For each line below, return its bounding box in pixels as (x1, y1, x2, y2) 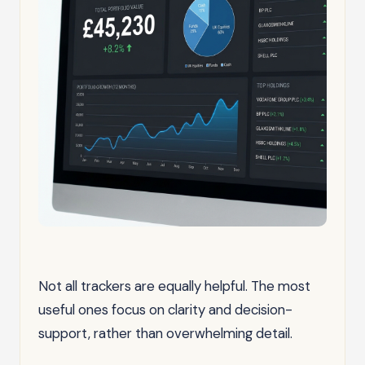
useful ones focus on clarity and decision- (38, 300, 292, 319)
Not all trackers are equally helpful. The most (38, 276, 310, 295)
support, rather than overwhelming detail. (38, 323, 292, 342)
